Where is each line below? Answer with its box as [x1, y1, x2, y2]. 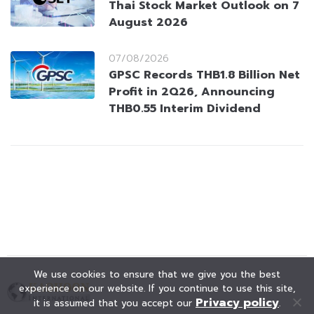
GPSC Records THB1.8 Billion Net [109, 66, 300, 83]
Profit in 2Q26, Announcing [109, 83, 275, 100]
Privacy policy [196, 294, 279, 311]
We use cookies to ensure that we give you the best [34, 268, 280, 281]
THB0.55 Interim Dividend [109, 100, 261, 117]
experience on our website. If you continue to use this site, [18, 282, 296, 295]
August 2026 [109, 14, 188, 32]
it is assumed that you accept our [34, 296, 196, 310]
